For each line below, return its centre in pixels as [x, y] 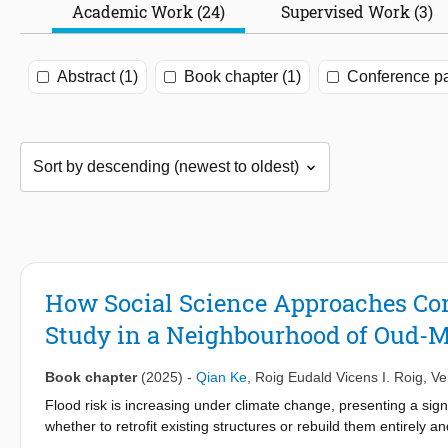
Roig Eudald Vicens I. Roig [339, 377]
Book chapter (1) [242, 77]
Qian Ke [221, 377]
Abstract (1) [97, 77]
